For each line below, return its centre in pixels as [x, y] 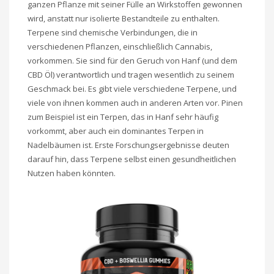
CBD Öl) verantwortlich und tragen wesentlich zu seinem [131, 75]
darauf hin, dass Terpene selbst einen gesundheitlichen [132, 159]
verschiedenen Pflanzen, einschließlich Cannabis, [120, 46]
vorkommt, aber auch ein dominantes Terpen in [116, 131]
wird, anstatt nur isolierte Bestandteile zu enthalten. [124, 18]
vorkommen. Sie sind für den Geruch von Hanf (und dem [132, 61]
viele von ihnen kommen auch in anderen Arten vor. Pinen [135, 103]
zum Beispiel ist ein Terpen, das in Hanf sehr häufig [123, 117]
